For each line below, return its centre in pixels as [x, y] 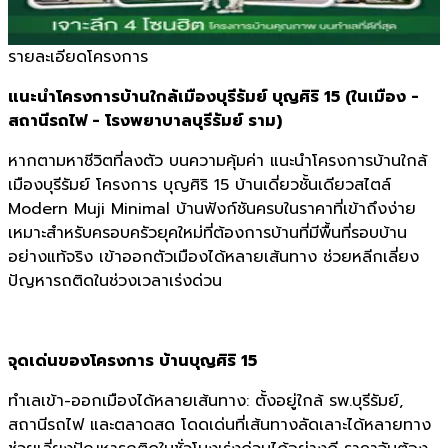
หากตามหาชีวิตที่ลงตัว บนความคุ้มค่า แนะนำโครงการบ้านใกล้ [217, 161]
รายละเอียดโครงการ [78, 57]
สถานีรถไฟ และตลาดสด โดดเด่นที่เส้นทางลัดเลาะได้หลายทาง [219, 425]
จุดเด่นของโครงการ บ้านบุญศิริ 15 [132, 361]
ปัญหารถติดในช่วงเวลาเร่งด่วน [115, 281]
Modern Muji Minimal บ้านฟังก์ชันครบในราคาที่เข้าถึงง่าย [212, 209]
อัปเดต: [36, 33]
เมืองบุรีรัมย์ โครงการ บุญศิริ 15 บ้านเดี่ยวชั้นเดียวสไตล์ [199, 185]
